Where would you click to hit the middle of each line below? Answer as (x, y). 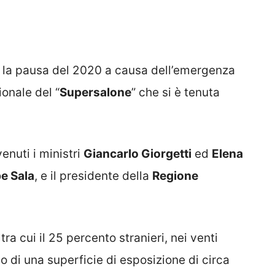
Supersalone (95, 92)
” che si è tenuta (176, 92)
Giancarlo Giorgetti (137, 154)
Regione (175, 176)
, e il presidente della (93, 176)
